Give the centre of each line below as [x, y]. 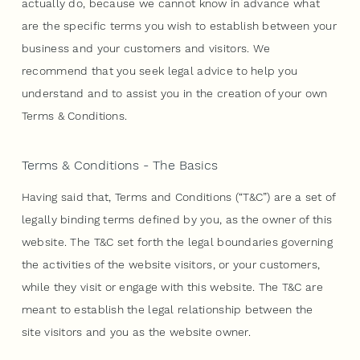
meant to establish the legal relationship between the [167, 309]
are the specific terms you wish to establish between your [179, 25]
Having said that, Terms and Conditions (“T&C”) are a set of [178, 196]
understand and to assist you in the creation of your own [174, 93]
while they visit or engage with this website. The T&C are [172, 286]
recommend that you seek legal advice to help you [160, 70]
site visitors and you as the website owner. [138, 331]
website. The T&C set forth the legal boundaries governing [177, 241]
